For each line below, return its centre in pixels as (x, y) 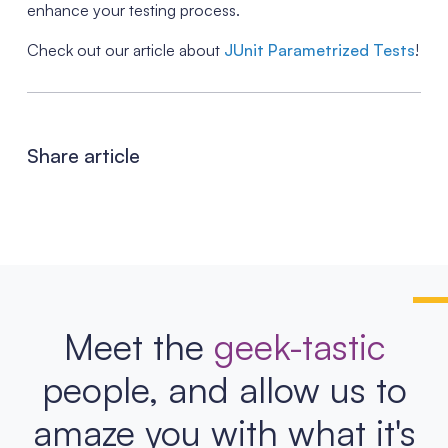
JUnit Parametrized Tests (319, 49)
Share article (83, 155)
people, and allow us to (224, 389)
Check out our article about (125, 49)
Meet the (138, 346)
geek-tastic (299, 346)
